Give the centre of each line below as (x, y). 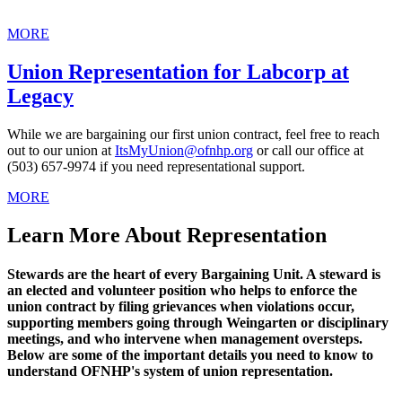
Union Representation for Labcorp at (178, 71)
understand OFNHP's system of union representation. (170, 371)
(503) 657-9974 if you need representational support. (156, 166)
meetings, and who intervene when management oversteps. (185, 338)
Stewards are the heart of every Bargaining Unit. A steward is (194, 274)
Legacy (40, 96)
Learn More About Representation (167, 235)
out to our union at (61, 150)
